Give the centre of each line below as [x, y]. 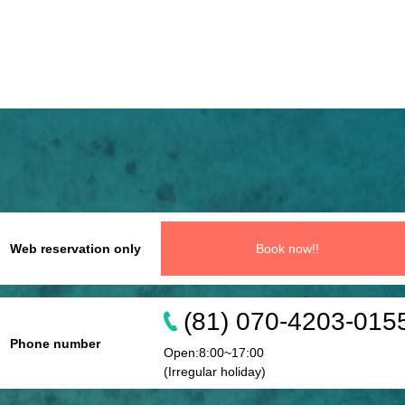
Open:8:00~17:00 [213, 353]
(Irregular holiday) [214, 372]
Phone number [55, 343]
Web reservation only [75, 249]
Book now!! [287, 249]
